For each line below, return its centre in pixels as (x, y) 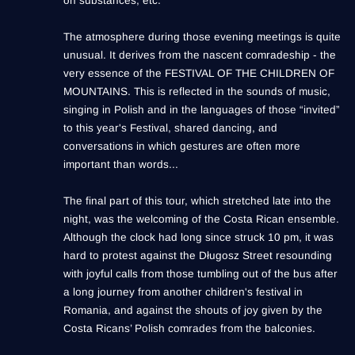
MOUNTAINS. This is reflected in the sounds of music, (197, 92)
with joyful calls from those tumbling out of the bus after (200, 274)
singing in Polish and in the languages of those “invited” (202, 110)
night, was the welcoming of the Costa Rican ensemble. (201, 219)
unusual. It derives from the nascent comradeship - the (200, 55)
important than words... (121, 165)
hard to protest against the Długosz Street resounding (198, 256)
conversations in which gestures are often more (182, 147)
